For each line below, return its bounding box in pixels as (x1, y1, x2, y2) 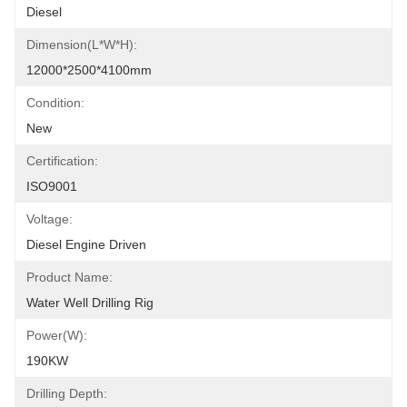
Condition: (26, 95, 84, 110)
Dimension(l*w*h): (26, 37, 137, 52)
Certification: (26, 154, 98, 168)
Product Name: (26, 270, 113, 284)
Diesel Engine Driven (26, 237, 146, 252)
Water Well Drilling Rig (26, 295, 154, 310)
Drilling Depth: (26, 386, 107, 401)
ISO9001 (26, 179, 77, 194)
